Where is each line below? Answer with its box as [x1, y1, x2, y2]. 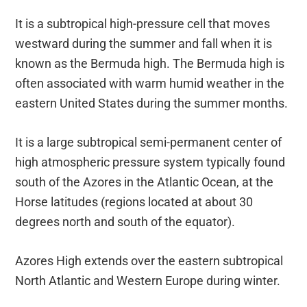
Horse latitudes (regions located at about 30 [15, 195, 254, 210]
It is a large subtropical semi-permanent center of [15, 135, 282, 150]
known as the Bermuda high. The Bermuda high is [15, 56, 285, 71]
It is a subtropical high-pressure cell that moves [15, 16, 271, 32]
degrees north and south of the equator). [15, 214, 236, 230]
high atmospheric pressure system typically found [15, 155, 286, 170]
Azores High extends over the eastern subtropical [15, 254, 284, 269]
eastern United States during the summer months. [15, 96, 288, 111]
